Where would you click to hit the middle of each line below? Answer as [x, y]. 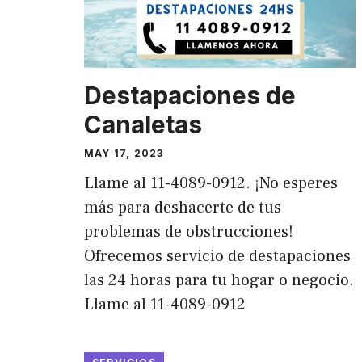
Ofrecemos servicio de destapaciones [217, 256]
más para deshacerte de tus [183, 207]
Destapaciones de [190, 95]
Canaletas [143, 124]
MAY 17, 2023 [124, 153]
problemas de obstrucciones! [189, 232]
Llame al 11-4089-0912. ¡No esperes [211, 183]
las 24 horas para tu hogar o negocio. [219, 280]
